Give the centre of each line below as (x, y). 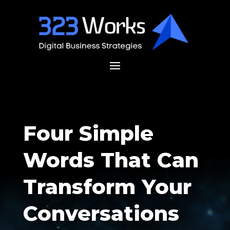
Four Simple (88, 133)
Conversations (101, 214)
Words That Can (111, 160)
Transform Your (107, 187)
